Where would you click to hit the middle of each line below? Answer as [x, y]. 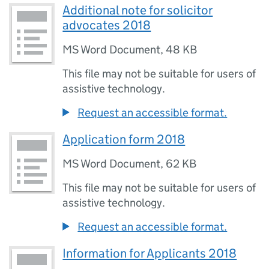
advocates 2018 [107, 25]
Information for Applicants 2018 [150, 253]
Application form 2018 [124, 139]
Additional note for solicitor [138, 10]
